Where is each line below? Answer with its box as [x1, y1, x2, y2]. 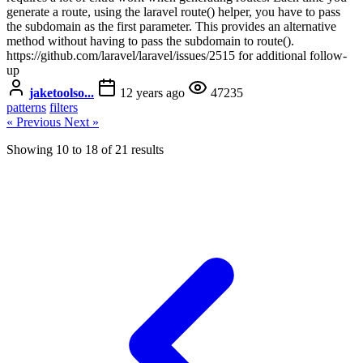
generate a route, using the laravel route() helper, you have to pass [6, 4, 340, 19]
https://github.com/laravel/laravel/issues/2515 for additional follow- [6, 48, 347, 62]
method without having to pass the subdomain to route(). [6, 33, 294, 48]
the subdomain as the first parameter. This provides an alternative [6, 19, 336, 33]
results [128, 142, 164, 156]
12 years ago [117, 85, 185, 100]
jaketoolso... [29, 85, 94, 100]
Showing [6, 142, 56, 156]
